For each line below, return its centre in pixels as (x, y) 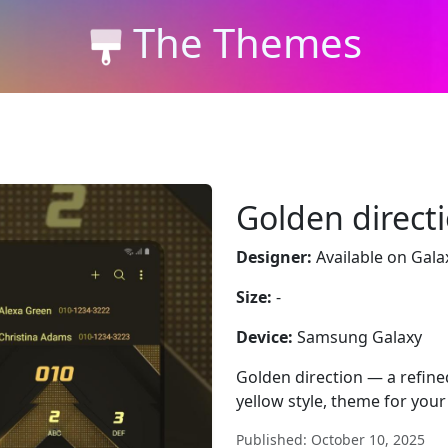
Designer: (274, 257)
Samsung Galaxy (357, 337)
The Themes (247, 42)
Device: (264, 337)
